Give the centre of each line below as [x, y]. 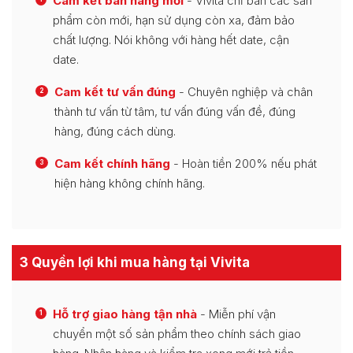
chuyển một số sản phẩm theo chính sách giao [177, 333]
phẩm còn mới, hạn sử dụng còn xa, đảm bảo [174, 20]
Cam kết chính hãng [112, 163]
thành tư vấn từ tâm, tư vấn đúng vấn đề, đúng [175, 111]
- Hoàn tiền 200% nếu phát [243, 163]
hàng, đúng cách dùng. [115, 131]
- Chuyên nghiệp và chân [244, 91]
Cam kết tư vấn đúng [115, 91]
